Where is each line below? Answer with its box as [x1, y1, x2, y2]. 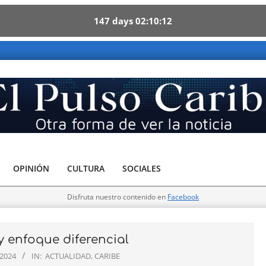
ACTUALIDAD [45, 251, 91, 261]
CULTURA [67, 163, 104, 174]
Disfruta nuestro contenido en [67, 192, 167, 202]
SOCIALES [122, 163, 161, 174]
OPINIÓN [13, 163, 49, 174]
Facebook [167, 192, 199, 202]
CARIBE [94, 251, 120, 261]
